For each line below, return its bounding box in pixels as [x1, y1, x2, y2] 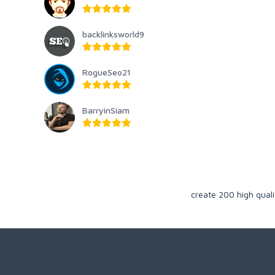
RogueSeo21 [82, 67, 131, 78]
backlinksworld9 [82, 29, 144, 40]
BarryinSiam [82, 105, 130, 116]
